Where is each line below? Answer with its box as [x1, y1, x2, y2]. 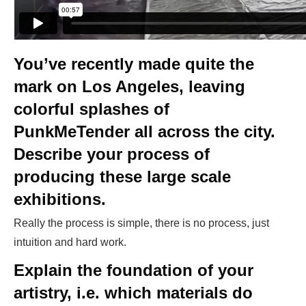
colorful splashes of [14, 100, 169, 119]
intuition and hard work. [14, 236, 126, 249]
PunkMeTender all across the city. [14, 122, 275, 141]
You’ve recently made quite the [14, 55, 254, 74]
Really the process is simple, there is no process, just [14, 217, 269, 229]
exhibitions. [14, 190, 106, 209]
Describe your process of [14, 145, 210, 164]
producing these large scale [14, 167, 231, 186]
